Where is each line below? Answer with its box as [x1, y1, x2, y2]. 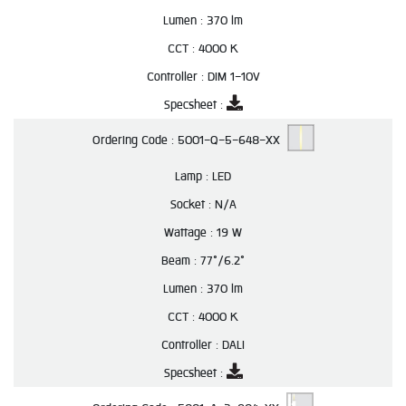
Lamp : [175, 167, 212, 186]
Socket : [169, 195, 215, 214]
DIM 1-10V [207, 67, 260, 86]
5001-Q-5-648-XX [177, 130, 287, 150]
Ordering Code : [92, 130, 178, 150]
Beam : [161, 251, 200, 270]
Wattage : [164, 223, 217, 242]
